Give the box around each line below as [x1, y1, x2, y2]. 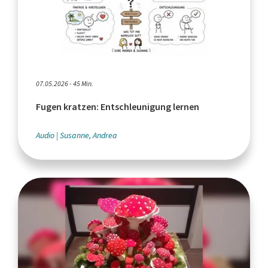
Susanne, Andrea [60, 130, 117, 142]
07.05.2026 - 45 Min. [36, 79, 93, 89]
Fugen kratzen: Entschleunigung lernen [36, 100, 199, 114]
